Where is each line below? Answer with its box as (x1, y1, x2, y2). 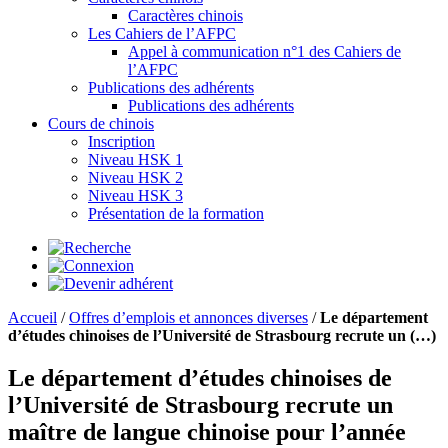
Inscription (88, 133, 155, 150)
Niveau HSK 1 (88, 151, 183, 168)
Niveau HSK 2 (88, 169, 183, 186)
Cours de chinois (48, 115, 154, 132)
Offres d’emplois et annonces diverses (69, 309, 308, 326)
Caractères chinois (128, 7, 243, 24)
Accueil (8, 309, 57, 326)
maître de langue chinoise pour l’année (8, 418, 406, 445)
